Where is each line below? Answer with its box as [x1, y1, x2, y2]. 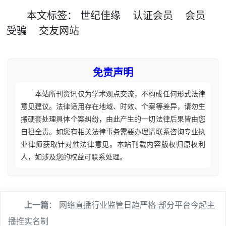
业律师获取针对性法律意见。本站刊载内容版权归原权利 [21, 140, 205, 149]
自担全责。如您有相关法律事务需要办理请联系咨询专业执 [21, 127, 205, 136]
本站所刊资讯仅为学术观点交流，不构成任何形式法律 [35, 89, 205, 98]
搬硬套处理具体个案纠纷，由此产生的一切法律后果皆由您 [21, 115, 205, 124]
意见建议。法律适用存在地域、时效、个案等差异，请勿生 [21, 102, 205, 111]
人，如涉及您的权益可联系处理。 [21, 152, 127, 161]
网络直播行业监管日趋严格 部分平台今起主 [59, 200, 215, 210]
